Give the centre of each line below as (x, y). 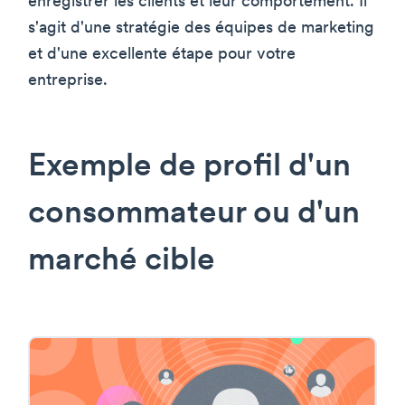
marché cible (122, 262)
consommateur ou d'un (194, 215)
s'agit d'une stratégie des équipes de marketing (201, 29)
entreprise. (68, 81)
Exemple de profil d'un (189, 168)
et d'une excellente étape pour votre (162, 55)
